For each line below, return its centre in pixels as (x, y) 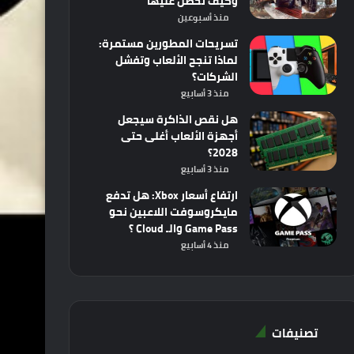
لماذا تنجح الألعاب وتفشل (176, 60)
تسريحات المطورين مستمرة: (168, 43)
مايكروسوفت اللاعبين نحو (173, 212)
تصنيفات (294, 333)
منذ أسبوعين (203, 17)
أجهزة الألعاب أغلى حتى (179, 136)
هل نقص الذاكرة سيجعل (177, 119)
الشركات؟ (215, 77)
